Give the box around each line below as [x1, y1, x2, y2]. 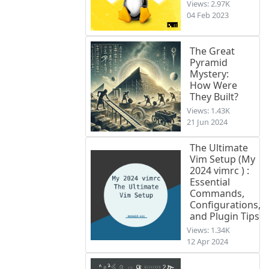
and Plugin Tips [190, 210, 259, 223]
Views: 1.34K [187, 225, 230, 236]
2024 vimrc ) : [190, 164, 249, 178]
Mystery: [190, 67, 229, 80]
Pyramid [190, 55, 228, 69]
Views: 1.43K [187, 104, 230, 116]
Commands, [190, 187, 244, 201]
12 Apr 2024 [187, 236, 228, 247]
